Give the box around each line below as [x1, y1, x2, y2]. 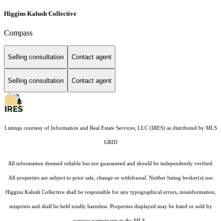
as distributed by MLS [165, 125, 217, 131]
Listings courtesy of [4, 125, 51, 131]
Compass [4, 28, 33, 37]
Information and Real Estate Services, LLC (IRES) [50, 125, 165, 131]
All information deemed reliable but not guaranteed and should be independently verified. [7, 161, 214, 167]
